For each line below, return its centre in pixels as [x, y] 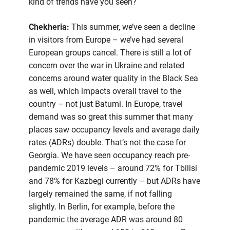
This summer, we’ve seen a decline [132, 27]
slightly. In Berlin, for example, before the [102, 206]
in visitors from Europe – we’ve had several [106, 40]
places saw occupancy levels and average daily [114, 129]
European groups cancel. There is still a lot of [110, 52]
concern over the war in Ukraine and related [107, 65]
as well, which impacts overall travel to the [105, 91]
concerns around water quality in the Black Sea [113, 78]
